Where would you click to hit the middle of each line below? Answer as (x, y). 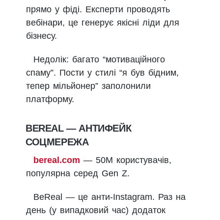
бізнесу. (41, 36)
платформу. (50, 99)
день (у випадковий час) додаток (96, 210)
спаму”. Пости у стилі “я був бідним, (102, 72)
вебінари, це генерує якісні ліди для (103, 22)
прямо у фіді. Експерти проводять (98, 9)
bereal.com (57, 160)
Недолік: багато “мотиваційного (99, 59)
